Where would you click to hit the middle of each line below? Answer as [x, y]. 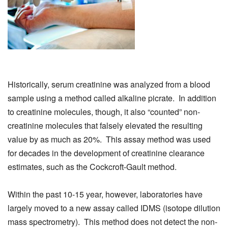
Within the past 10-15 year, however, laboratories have [105, 194]
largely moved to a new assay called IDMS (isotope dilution [114, 208]
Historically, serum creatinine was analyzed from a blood [109, 84]
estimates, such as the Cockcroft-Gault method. [92, 166]
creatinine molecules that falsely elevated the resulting [105, 125]
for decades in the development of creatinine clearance [106, 153]
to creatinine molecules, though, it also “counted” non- [104, 111]
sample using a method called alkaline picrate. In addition [112, 98]
